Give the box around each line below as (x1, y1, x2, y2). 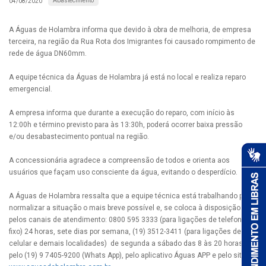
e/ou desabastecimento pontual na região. (9, 132, 149, 141)
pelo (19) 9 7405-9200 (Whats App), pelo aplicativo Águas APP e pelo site (9, 251, 246, 260)
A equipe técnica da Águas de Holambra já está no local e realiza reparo (9, 73, 246, 82)
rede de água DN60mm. (9, 49, 87, 58)
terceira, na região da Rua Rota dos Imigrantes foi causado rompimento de (9, 37, 255, 46)
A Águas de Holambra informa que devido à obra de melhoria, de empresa (9, 26, 251, 34)
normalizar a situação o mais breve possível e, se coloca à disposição (9, 204, 240, 213)
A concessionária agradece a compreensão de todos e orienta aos (9, 156, 230, 165)
